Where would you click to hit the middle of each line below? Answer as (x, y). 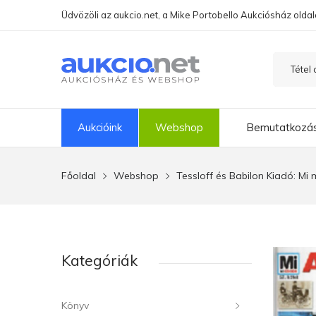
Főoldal (79, 176)
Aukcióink (100, 127)
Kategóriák (99, 260)
